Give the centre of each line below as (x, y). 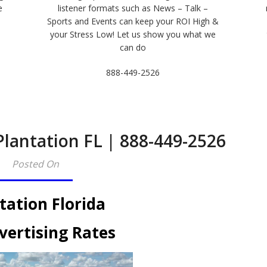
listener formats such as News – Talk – (133, 8)
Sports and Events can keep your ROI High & (133, 21)
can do (133, 47)
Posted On (35, 164)
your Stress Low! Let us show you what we (133, 34)
